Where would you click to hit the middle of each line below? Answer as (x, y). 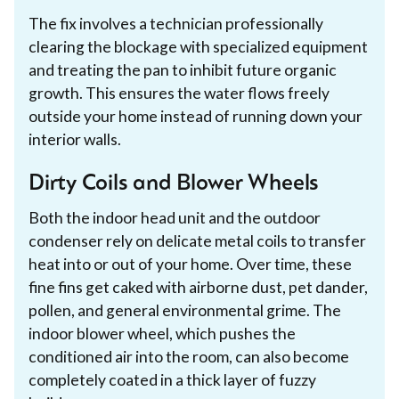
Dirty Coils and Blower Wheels (174, 184)
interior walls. (75, 139)
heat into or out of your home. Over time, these (190, 264)
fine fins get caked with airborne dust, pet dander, (198, 287)
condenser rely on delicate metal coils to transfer (197, 240)
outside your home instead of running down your (195, 116)
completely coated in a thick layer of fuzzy (172, 379)
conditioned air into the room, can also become (189, 356)
